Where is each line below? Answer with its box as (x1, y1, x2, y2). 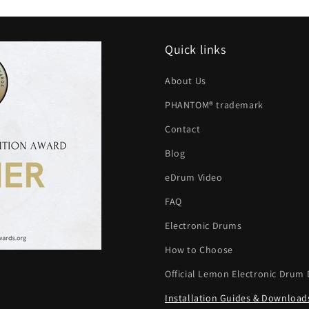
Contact (165, 122, 201, 135)
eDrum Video (165, 170, 223, 183)
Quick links (165, 41, 226, 57)
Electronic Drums (165, 219, 242, 232)
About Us (165, 74, 206, 87)
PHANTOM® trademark (165, 98, 263, 111)
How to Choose (165, 243, 233, 256)
